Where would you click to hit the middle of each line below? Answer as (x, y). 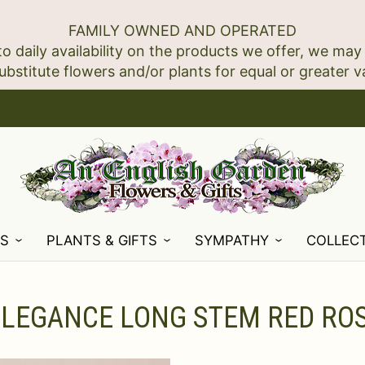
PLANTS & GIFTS (102, 240)
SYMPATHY (232, 240)
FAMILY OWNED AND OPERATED (182, 31)
